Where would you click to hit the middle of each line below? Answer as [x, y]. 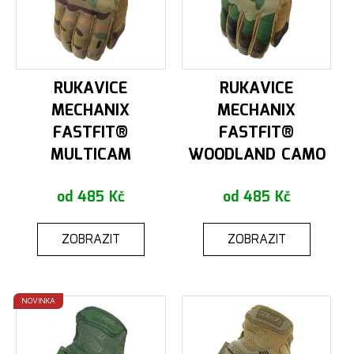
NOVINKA [38, 301]
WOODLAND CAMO [256, 155]
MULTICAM [90, 155]
